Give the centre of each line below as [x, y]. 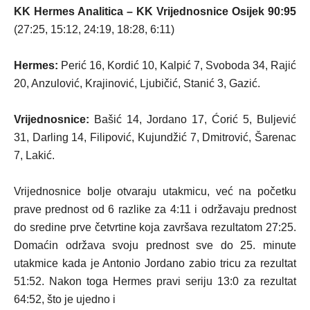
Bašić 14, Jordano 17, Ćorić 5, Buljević [193, 119]
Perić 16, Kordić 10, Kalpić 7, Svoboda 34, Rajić [177, 65]
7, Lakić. [34, 155]
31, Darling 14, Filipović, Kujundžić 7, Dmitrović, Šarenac [155, 137]
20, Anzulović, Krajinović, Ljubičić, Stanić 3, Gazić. [137, 83]
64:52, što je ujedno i [65, 299]
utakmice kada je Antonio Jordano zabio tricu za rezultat [155, 263]
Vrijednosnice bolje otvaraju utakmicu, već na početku [155, 191]
